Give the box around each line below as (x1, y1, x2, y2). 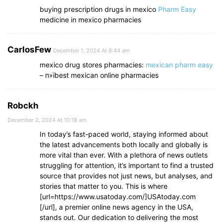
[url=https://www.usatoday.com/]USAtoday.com (40, 192, 196, 201)
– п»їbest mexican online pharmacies (40, 71, 159, 80)
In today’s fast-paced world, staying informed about (40, 130, 208, 139)
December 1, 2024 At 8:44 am (53, 47, 130, 55)
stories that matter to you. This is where (40, 182, 167, 191)
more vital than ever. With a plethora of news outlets (40, 151, 208, 160)
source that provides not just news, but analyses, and (40, 171, 213, 180)
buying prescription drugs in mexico (40, 5, 158, 14)
